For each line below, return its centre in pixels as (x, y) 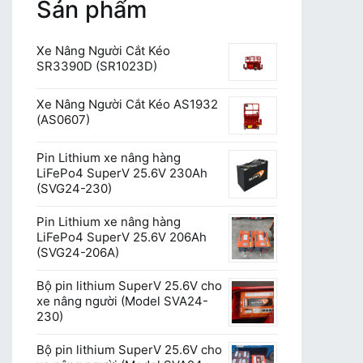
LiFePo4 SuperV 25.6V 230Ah (122, 173)
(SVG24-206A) (78, 253)
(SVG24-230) (74, 189)
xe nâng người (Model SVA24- (122, 301)
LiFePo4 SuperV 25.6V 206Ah (122, 237)
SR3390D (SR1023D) (97, 66)
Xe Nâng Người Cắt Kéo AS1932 (127, 105)
